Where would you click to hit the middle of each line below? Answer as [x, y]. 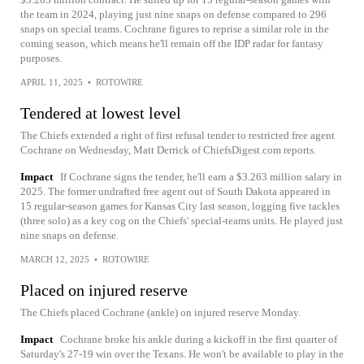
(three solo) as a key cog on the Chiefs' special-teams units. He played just [182, 221]
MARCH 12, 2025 [55, 259]
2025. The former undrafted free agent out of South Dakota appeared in [175, 191]
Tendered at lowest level [101, 113]
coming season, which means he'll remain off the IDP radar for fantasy [172, 43]
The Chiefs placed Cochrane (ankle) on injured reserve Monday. [160, 312]
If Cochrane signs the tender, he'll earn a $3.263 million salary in [201, 177]
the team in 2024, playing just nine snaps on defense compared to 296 [173, 14]
